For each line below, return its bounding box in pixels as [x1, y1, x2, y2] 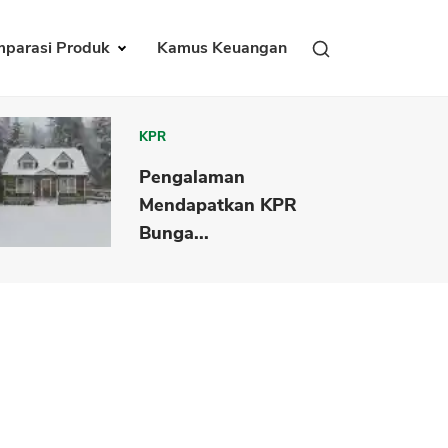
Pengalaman [139, 164, 246, 189]
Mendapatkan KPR [139, 192, 298, 217]
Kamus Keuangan [157, 37, 287, 60]
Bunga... [139, 220, 210, 245]
